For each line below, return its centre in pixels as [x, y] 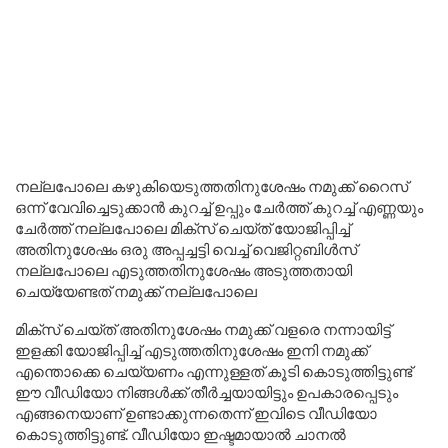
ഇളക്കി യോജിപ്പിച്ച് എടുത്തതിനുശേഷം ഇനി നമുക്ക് [191, 350]
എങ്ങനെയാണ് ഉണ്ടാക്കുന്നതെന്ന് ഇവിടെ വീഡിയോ [196, 413]
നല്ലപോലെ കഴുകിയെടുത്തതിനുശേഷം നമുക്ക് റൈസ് [211, 186]
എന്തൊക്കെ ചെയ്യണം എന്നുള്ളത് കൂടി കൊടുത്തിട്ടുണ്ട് [213, 371]
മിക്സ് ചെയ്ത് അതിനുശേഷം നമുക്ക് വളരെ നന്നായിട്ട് [203, 329]
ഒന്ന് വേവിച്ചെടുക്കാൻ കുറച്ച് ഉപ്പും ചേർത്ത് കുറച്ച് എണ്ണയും [219, 207]
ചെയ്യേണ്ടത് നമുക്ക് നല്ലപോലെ [136, 291]
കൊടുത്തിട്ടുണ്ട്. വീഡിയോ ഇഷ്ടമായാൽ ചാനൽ [180, 434]
